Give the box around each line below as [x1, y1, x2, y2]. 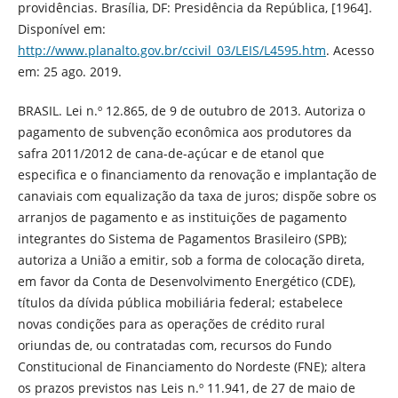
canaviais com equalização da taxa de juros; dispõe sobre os [17, 187, 377, 205]
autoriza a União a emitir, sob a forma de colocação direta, [17, 251, 364, 269]
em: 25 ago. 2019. [17, 63, 122, 81]
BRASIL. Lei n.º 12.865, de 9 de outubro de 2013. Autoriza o [17, 102, 365, 120]
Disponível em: [17, 20, 106, 38]
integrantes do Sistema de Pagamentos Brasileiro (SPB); [17, 230, 347, 248]
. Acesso [325, 42, 374, 60]
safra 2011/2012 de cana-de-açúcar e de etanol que [17, 145, 324, 163]
